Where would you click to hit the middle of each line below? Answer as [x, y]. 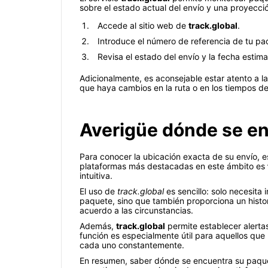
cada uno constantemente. [132, 245]
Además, [98, 226]
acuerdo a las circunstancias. [136, 211]
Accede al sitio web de [143, 26]
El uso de [98, 191]
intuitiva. [96, 176]
